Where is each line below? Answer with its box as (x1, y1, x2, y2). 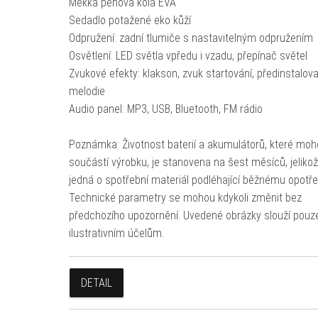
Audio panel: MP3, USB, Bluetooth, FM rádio (68, 102, 263, 116)
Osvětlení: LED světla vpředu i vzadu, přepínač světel (68, 49, 307, 62)
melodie (68, 84, 105, 98)
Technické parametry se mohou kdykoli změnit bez (68, 191, 302, 204)
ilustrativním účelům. (68, 226, 164, 240)
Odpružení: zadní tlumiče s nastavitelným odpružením (68, 31, 313, 45)
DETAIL (80, 276, 112, 290)
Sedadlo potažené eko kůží (68, 13, 191, 27)
